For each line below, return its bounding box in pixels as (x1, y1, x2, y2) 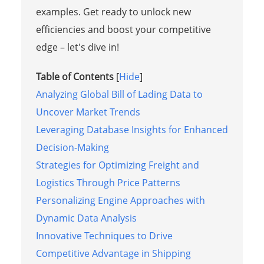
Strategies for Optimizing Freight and (35, 158, 199, 171)
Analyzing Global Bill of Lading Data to (35, 87, 203, 101)
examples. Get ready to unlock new (35, 5, 191, 18)
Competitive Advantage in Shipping (35, 246, 191, 260)
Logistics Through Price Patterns (35, 176, 180, 189)
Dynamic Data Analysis (35, 211, 137, 225)
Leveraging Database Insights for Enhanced (35, 123, 228, 136)
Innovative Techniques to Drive (35, 229, 173, 242)
